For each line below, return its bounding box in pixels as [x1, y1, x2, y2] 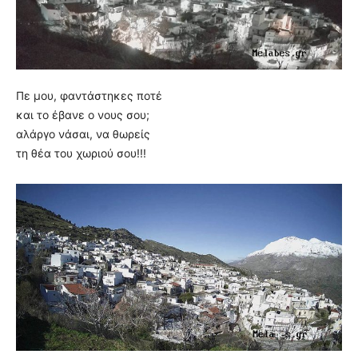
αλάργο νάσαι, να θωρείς [16, 126, 150, 141]
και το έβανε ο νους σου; [16, 107, 149, 121]
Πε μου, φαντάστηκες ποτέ [16, 88, 162, 102]
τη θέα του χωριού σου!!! [16, 145, 146, 160]
